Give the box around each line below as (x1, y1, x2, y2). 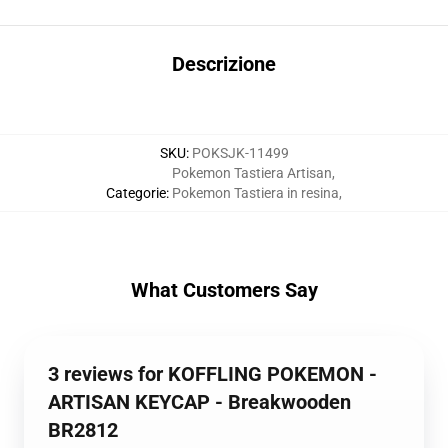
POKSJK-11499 (191, 145, 289, 161)
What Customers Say (130, 278, 318, 302)
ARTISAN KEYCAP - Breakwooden (48, 390, 351, 414)
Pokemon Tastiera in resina (172, 185, 339, 201)
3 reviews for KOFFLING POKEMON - (48, 362, 377, 386)
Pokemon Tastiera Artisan (172, 165, 332, 181)
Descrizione (172, 52, 276, 76)
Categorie (106, 185, 166, 201)
